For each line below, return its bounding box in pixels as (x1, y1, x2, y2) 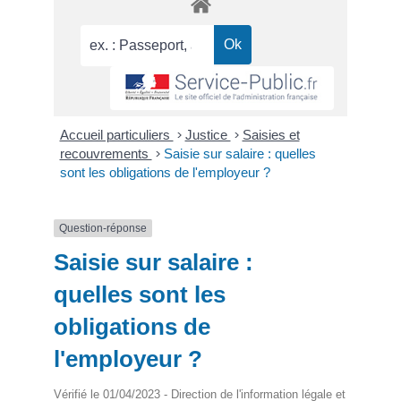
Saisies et (242, 126, 300, 142)
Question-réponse (59, 221, 147, 235)
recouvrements (59, 145, 152, 161)
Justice (184, 126, 231, 142)
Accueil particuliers (59, 126, 174, 142)
